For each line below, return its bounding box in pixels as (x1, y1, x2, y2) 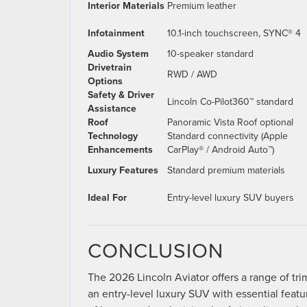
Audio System (88, 47, 149, 61)
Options (88, 74, 123, 88)
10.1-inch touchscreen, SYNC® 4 (167, 26, 301, 40)
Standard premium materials (167, 163, 285, 177)
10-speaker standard (167, 47, 254, 61)
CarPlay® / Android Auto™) (167, 143, 274, 157)
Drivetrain (88, 60, 132, 75)
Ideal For (88, 191, 127, 205)
